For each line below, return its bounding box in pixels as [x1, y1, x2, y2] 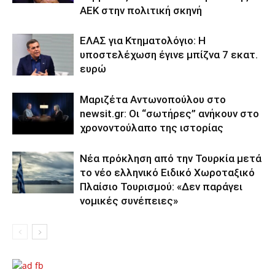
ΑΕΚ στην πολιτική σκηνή [80, 4, 202, 17]
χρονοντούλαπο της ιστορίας [80, 121, 223, 134]
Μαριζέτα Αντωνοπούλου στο [80, 93, 226, 106]
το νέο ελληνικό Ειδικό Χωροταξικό [80, 166, 255, 179]
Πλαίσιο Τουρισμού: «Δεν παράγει [80, 180, 242, 193]
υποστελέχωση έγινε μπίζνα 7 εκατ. [80, 48, 258, 61]
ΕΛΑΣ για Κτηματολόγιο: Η [80, 34, 206, 47]
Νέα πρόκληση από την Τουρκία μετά [80, 152, 261, 165]
